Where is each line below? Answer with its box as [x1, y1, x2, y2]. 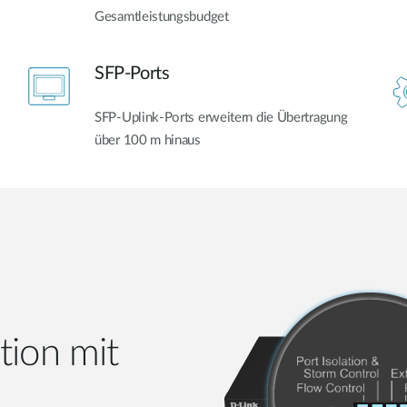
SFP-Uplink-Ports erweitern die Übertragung [94, 110, 348, 124]
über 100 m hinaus [94, 133, 201, 147]
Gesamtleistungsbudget [94, 10, 229, 25]
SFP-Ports [94, 64, 170, 83]
